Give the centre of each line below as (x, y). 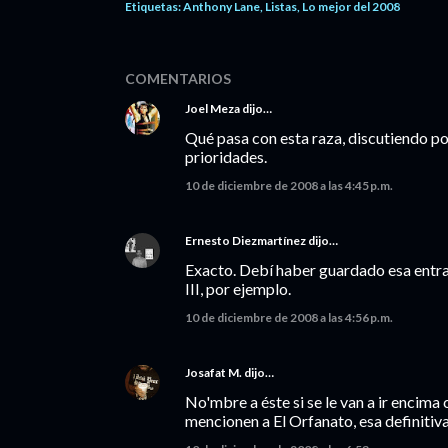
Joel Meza (212, 108)
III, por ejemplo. (238, 288)
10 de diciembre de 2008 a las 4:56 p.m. (289, 317)
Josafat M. (213, 372)
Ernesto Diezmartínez (245, 240)
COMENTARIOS (178, 78)
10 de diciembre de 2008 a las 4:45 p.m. (289, 185)
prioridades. (226, 156)
